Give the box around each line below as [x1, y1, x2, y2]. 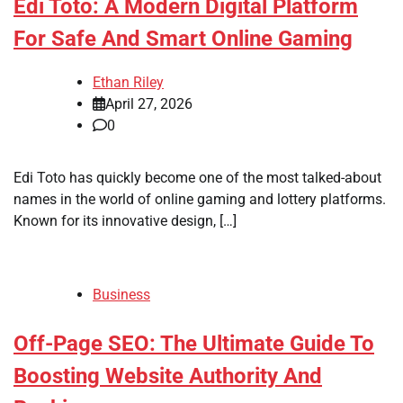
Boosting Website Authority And [13, 363, 322, 390]
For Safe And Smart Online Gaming [13, 25, 353, 51]
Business [93, 286, 150, 304]
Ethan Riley [93, 74, 164, 92]
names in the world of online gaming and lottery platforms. [13, 191, 386, 209]
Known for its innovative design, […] [13, 212, 237, 230]
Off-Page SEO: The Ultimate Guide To [13, 331, 374, 357]
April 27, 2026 [105, 95, 193, 113]
